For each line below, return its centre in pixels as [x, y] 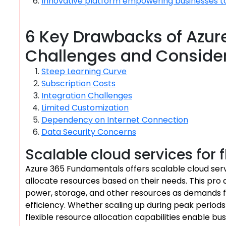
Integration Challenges [87, 96]
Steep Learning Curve [84, 71]
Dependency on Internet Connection [115, 120]
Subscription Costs [78, 83]
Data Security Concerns [89, 132]
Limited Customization [85, 108]
